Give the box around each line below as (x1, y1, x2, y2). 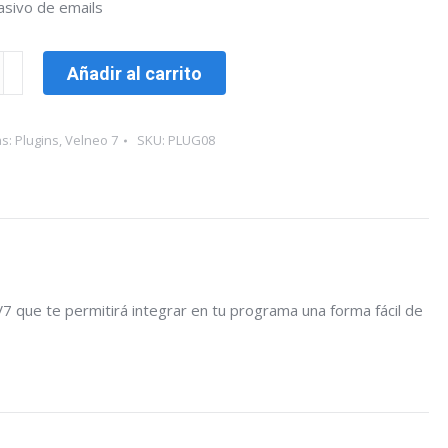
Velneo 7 (65, 131, 118, 149)
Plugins (15, 131, 59, 149)
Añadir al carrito (67, 62, 202, 84)
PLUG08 (168, 131, 215, 149)
